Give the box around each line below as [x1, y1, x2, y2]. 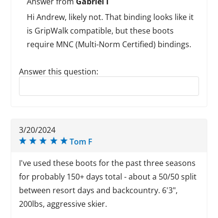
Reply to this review [18, 75, 90, 86]
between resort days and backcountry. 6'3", [19, 185, 178, 196]
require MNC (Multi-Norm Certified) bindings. [27, 39, 192, 50]
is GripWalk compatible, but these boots [27, 25, 174, 36]
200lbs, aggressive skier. [19, 199, 108, 209]
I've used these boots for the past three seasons [19, 158, 196, 168]
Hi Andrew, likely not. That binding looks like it [27, 12, 194, 22]
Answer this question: [19, 66, 99, 77]
